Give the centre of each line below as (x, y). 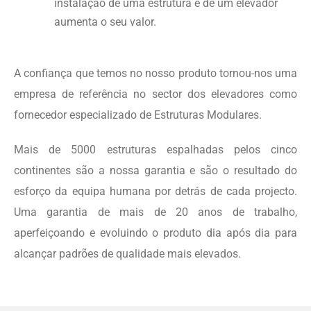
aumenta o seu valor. (106, 22)
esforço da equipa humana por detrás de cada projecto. (155, 191)
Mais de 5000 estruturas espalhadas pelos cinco (155, 149)
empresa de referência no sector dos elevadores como (155, 94)
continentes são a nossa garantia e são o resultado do (155, 170)
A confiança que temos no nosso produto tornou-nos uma (155, 73)
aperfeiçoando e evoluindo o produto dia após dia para (155, 233)
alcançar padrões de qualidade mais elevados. (127, 253)
